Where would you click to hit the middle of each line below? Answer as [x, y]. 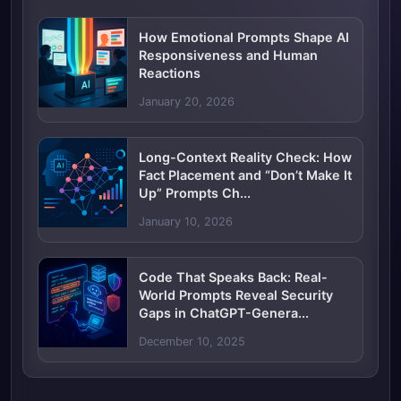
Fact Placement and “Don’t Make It [245, 175]
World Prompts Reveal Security [236, 295]
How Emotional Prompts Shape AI [244, 38]
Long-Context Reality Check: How [245, 158]
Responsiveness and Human [228, 55]
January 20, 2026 [187, 102]
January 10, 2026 [186, 222]
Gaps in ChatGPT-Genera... [224, 313]
